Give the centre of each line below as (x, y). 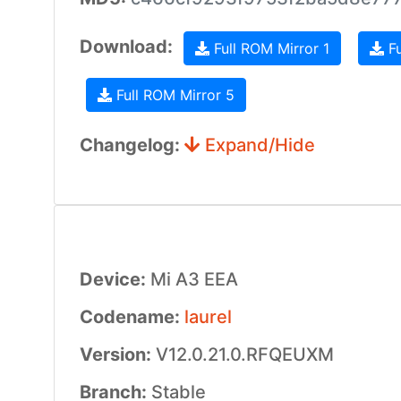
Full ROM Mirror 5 (173, 95)
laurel (208, 317)
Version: (117, 354)
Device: (115, 279)
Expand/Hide (257, 145)
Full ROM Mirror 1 (269, 48)
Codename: (132, 317)
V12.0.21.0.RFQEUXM (244, 354)
